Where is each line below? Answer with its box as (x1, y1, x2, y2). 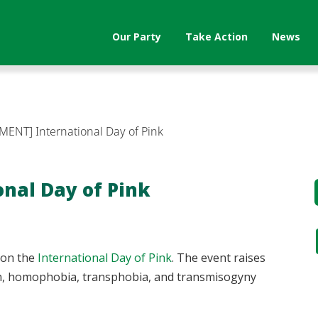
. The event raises (172, 249, 266, 265)
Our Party (112, 30, 161, 43)
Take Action (185, 30, 248, 43)
